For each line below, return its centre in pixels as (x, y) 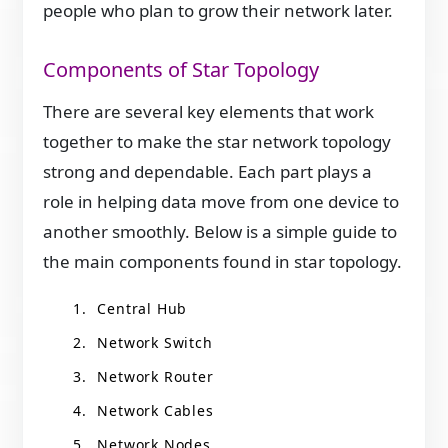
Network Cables (155, 410)
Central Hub (142, 308)
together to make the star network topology (217, 141)
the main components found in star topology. (223, 261)
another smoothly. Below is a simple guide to (220, 231)
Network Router (155, 376)
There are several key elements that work (209, 111)
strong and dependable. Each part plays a (208, 171)
